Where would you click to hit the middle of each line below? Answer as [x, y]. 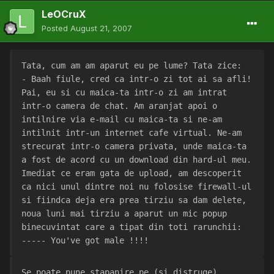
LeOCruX [64, 14]
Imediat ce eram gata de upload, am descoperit [131, 173]
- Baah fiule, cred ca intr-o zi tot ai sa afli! [136, 79]
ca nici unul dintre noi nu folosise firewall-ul [136, 187]
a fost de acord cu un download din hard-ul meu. [136, 160]
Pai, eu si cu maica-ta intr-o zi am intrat [124, 93]
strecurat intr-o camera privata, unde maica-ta [134, 146]
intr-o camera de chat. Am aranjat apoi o [119, 106]
